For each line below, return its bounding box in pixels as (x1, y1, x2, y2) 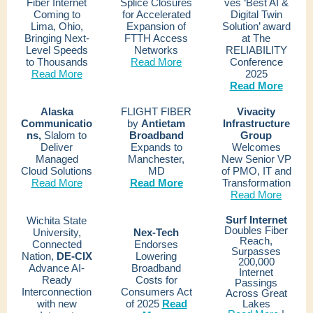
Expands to (130, 141, 182, 153)
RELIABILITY (225, 44, 287, 56)
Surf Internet (225, 214, 287, 226)
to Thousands (25, 56, 88, 68)
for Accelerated (122, 8, 191, 20)
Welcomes (231, 141, 281, 153)
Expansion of (126, 20, 186, 32)
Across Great (225, 287, 287, 299)
